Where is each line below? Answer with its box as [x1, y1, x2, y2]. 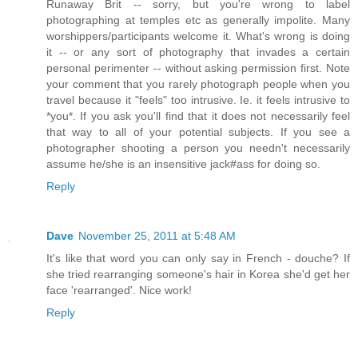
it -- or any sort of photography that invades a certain [46, 45, 350, 58]
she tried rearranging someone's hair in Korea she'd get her [46, 267, 350, 280]
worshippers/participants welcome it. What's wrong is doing [46, 29, 350, 42]
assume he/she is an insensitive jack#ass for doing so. [46, 157, 320, 170]
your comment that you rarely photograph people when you [46, 77, 350, 90]
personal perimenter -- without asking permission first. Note [46, 61, 350, 74]
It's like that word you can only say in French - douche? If [46, 251, 350, 265]
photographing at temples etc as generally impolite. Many [46, 13, 350, 26]
